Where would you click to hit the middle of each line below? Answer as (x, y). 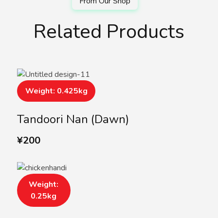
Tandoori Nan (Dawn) (73, 119)
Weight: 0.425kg (56, 91)
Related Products (109, 32)
